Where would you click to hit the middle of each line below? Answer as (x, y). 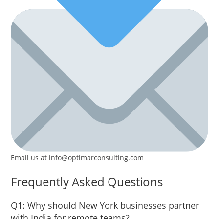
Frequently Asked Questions (87, 181)
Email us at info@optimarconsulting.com (77, 157)
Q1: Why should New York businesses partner (105, 205)
